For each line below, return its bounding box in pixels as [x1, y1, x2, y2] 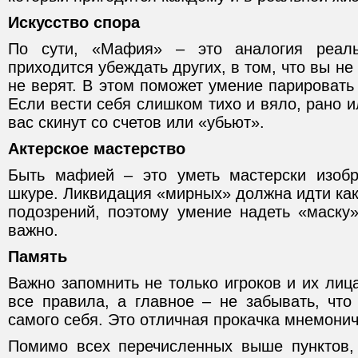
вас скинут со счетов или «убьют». [8, 113, 265, 131]
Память [8, 248, 67, 265]
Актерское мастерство [8, 140, 185, 157]
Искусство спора [8, 14, 140, 31]
